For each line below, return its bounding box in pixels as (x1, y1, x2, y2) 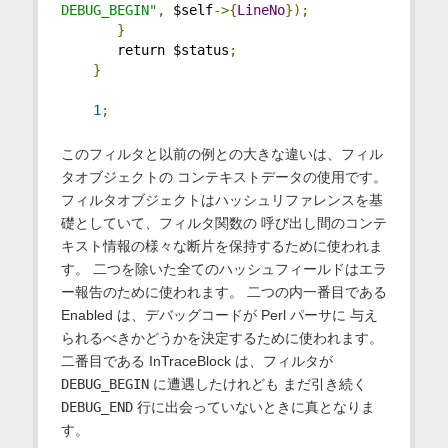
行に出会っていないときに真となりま (132, 399, 375, 416)
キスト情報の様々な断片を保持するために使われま (60, 238, 383, 255)
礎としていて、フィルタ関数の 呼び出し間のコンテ (60, 215, 387, 232)
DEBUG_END (60, 399, 133, 416)
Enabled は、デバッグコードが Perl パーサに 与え (60, 307, 378, 324)
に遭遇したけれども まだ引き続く (148, 376, 367, 393)
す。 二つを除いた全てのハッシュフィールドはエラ (60, 261, 387, 278)
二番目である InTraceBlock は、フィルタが (60, 353, 333, 370)
